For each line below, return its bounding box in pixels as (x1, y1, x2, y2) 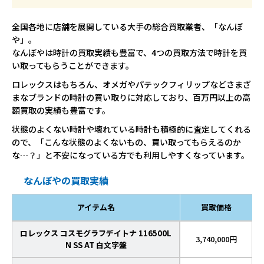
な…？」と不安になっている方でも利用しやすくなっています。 (12, 149, 249, 161)
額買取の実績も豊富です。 (12, 104, 110, 117)
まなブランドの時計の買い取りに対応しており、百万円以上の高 (12, 91, 250, 104)
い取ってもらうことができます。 (12, 60, 134, 72)
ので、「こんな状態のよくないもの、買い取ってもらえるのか (12, 136, 241, 148)
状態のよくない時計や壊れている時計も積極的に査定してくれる (12, 123, 251, 136)
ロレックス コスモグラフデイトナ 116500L (20, 227, 171, 239)
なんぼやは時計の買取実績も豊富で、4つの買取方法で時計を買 (12, 47, 247, 59)
